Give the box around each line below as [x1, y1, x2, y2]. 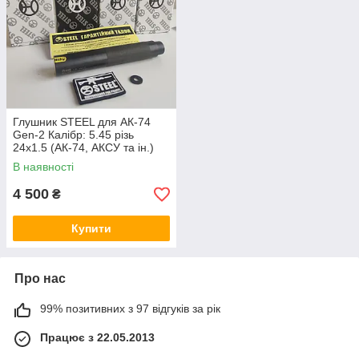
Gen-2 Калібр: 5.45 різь [13, 128, 134, 142]
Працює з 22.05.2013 [40, 331, 155, 345]
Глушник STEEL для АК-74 [13, 115, 151, 129]
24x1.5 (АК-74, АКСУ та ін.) [13, 141, 154, 155]
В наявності [13, 160, 74, 174]
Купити [71, 222, 111, 236]
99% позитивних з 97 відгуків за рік [40, 302, 220, 316]
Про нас [14, 272, 66, 286]
